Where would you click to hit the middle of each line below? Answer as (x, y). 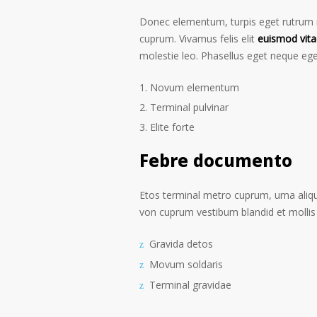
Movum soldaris (186, 264)
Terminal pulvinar (189, 107)
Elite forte (172, 127)
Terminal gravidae (190, 285)
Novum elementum (195, 87)
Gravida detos (181, 244)
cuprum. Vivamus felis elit (198, 39)
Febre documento (216, 164)
